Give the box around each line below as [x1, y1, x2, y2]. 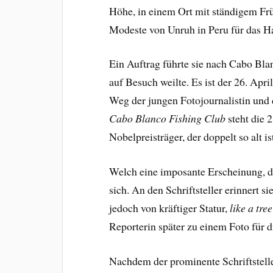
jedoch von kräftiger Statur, [109, 200, 230, 216]
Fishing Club [169, 111, 226, 126]
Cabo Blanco [109, 111, 167, 126]
